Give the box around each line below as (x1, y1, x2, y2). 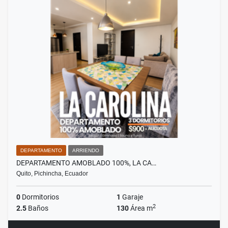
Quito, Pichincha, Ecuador (16, 170, 88, 178)
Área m (129, 204, 153, 213)
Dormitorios (20, 193, 59, 202)
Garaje (121, 193, 143, 202)
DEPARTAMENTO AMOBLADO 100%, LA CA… (16, 159, 156, 167)
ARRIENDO (72, 148, 99, 154)
